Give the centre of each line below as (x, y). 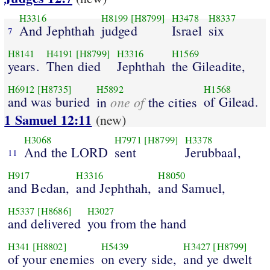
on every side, (139, 259)
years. (24, 66)
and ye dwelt (218, 259)
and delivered (44, 223)
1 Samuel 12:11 (48, 120)
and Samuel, (192, 187)
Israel (187, 30)
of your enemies (51, 259)
